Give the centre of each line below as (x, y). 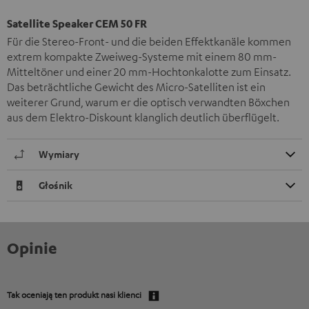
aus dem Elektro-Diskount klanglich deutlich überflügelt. (143, 117)
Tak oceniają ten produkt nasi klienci (74, 294)
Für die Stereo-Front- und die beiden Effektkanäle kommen (149, 41)
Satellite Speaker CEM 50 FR (77, 23)
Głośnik (56, 185)
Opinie (32, 247)
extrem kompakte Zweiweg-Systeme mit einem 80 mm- (142, 56)
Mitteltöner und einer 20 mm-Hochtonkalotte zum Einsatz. (149, 71)
